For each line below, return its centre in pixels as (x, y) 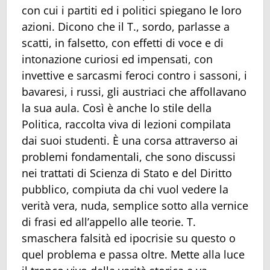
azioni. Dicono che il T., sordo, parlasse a (126, 26)
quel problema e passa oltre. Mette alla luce (133, 254)
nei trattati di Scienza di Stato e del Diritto (127, 173)
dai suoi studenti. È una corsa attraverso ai (130, 140)
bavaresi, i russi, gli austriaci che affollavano (134, 91)
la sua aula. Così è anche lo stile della (117, 108)
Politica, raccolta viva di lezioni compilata (126, 124)
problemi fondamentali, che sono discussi (129, 156)
